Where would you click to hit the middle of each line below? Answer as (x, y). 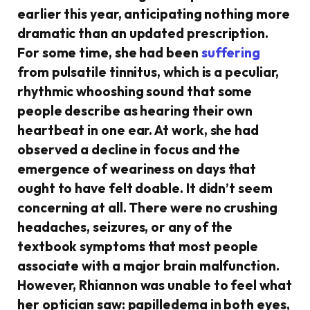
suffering (231, 53)
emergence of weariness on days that (137, 169)
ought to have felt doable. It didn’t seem (145, 188)
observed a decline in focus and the (129, 149)
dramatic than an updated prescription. (143, 33)
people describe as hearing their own (135, 111)
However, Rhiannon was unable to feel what (155, 285)
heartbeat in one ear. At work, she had (138, 130)
